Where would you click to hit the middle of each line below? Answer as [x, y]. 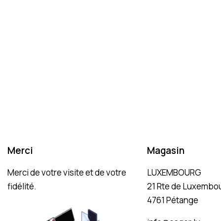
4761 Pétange [172, 200]
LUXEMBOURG [174, 173]
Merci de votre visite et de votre [67, 173]
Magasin [166, 151]
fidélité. [22, 186]
